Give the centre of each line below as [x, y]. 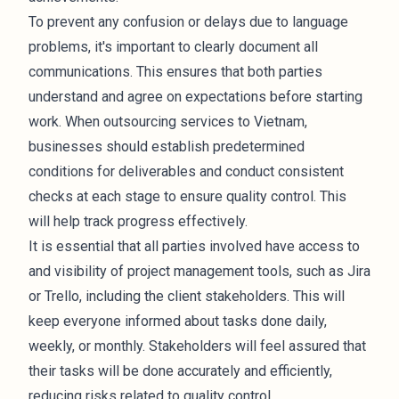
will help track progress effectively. [138, 221]
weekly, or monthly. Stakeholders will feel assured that [197, 346]
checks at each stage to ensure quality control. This [187, 196]
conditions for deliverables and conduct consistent [186, 171]
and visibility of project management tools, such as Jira [199, 271]
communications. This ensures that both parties [175, 72]
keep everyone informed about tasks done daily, [178, 321]
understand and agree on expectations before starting [195, 97]
